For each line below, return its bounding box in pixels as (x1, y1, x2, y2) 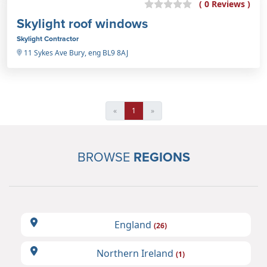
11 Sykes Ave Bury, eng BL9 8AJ (22, 47, 128, 58)
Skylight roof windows (17, 14, 148, 33)
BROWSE (77, 147, 133, 166)
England (114, 218, 154, 231)
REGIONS (133, 147, 190, 166)
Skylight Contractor (17, 33, 79, 44)
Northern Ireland (97, 246, 176, 260)
